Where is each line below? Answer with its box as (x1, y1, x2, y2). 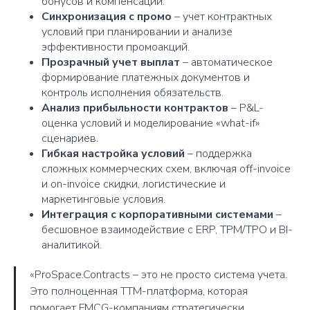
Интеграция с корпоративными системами (42, 206, 273, 222)
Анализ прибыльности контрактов (42, 100, 228, 116)
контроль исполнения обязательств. (42, 84, 224, 100)
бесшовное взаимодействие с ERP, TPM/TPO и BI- (42, 221, 293, 237)
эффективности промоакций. (42, 39, 190, 55)
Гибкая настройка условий (42, 145, 185, 161)
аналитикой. (42, 237, 102, 253)
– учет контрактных (172, 8, 272, 24)
